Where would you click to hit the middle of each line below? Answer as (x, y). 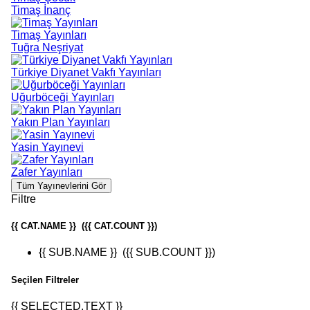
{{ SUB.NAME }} (78, 253)
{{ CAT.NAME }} (44, 226)
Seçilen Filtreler (45, 280)
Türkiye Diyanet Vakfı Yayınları (86, 72)
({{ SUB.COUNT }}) (166, 253)
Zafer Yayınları (47, 172)
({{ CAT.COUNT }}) (117, 226)
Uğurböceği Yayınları (63, 97)
